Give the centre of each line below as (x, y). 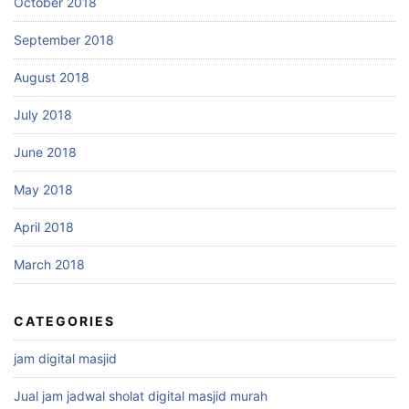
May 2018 (43, 189)
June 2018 (45, 152)
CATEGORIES (64, 320)
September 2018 (64, 39)
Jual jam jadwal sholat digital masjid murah (141, 395)
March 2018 (49, 264)
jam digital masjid (65, 358)
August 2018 (52, 77)
